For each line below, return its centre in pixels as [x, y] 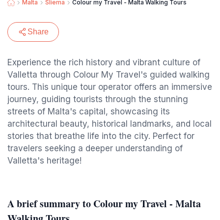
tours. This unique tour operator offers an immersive [110, 87]
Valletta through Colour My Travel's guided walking [109, 75]
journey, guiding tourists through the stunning [98, 99]
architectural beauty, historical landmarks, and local [110, 124]
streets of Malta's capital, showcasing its [89, 111]
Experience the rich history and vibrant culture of [104, 62]
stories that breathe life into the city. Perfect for [101, 136]
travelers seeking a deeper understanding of [95, 148]
